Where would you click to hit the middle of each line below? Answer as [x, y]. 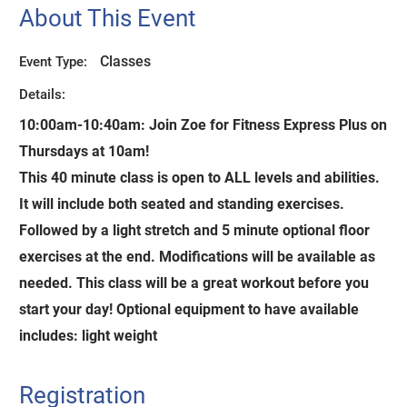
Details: [43, 95]
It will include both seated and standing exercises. [182, 203]
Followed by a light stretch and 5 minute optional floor [195, 230]
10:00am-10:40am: [84, 124]
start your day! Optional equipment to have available [189, 309]
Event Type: [54, 61]
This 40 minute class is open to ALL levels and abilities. [200, 177]
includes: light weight [89, 335]
